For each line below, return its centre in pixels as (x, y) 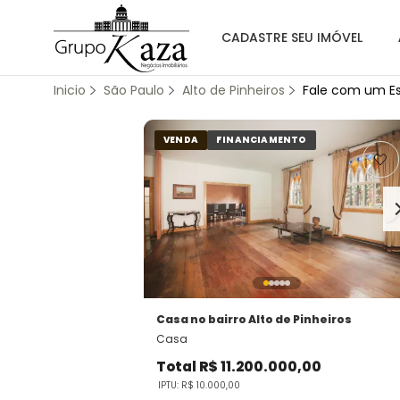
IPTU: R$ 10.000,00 (199, 385)
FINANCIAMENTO (262, 140)
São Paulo (134, 90)
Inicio (70, 90)
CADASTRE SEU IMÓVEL (292, 37)
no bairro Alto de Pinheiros (271, 319)
